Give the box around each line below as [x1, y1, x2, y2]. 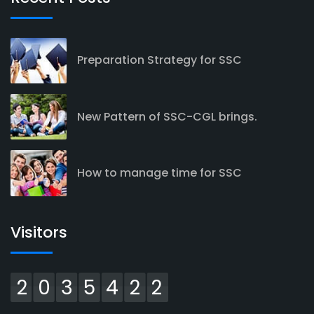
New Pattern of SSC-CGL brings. [77, 108, 257, 125]
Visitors [11, 221, 67, 243]
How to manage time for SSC [77, 164, 242, 181]
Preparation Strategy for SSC [77, 52, 242, 69]
